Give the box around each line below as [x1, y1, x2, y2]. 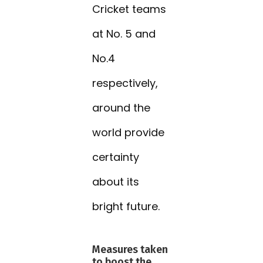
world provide [92, 125, 165, 140]
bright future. [92, 199, 160, 214]
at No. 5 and [92, 26, 156, 42]
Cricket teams [92, 2, 167, 17]
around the [92, 100, 151, 116]
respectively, [92, 76, 159, 91]
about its [92, 174, 140, 190]
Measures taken [92, 243, 168, 257]
